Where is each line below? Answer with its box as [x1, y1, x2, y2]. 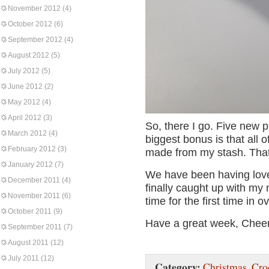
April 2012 [8, 113, 41, 122]
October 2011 [8, 207, 52, 216]
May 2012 [8, 98, 40, 106]
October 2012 [8, 20, 52, 28]
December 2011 [8, 176, 60, 184]
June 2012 [8, 82, 43, 91]
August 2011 [8, 238, 49, 247]
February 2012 [8, 145, 56, 153]
